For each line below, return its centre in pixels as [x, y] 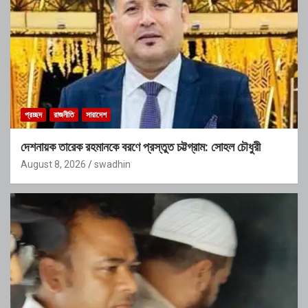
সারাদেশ [96, 115]
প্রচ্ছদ [33, 115]
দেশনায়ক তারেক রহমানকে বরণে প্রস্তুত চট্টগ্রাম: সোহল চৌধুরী [141, 147]
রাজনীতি [64, 115]
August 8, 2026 [53, 165]
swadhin [112, 165]
